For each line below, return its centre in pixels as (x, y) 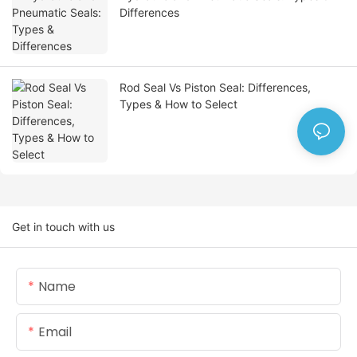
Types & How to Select (178, 104)
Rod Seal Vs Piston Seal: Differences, (215, 88)
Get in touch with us (63, 227)
